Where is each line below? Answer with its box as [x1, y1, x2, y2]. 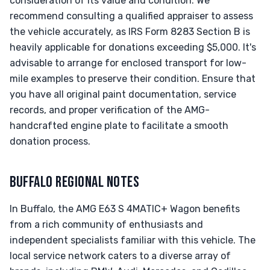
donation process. [10, 136, 90, 147]
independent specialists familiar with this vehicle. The [10, 234, 256, 246]
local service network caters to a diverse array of [10, 250, 231, 262]
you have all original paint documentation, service [10, 89, 236, 100]
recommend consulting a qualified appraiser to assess [10, 10, 253, 22]
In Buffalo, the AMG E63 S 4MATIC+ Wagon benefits [10, 203, 240, 215]
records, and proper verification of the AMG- [10, 104, 210, 116]
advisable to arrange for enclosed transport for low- [10, 57, 246, 69]
